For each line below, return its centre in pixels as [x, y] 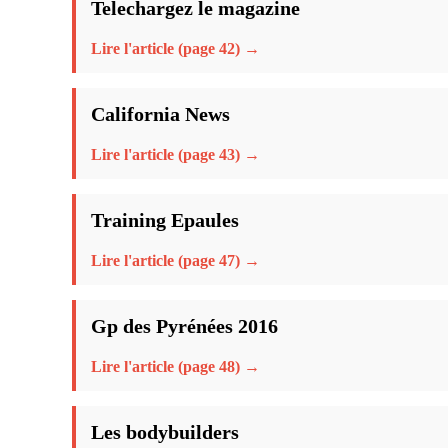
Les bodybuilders [165, 431]
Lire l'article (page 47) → [175, 260]
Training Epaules [165, 219]
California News [160, 113]
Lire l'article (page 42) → [175, 48]
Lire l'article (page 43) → [175, 154]
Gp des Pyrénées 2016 [184, 325]
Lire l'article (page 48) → [175, 366]
